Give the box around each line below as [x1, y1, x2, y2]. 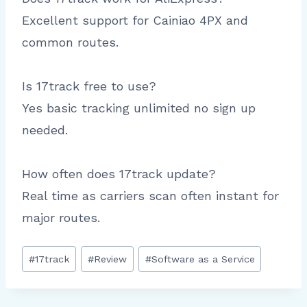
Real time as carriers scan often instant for [22, 188, 279, 203]
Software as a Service [151, 253, 255, 265]
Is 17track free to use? [22, 78, 156, 93]
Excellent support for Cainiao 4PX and [22, 12, 248, 27]
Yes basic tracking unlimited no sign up [22, 100, 256, 115]
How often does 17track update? [22, 166, 216, 181]
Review [94, 253, 127, 265]
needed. [22, 122, 68, 137]
